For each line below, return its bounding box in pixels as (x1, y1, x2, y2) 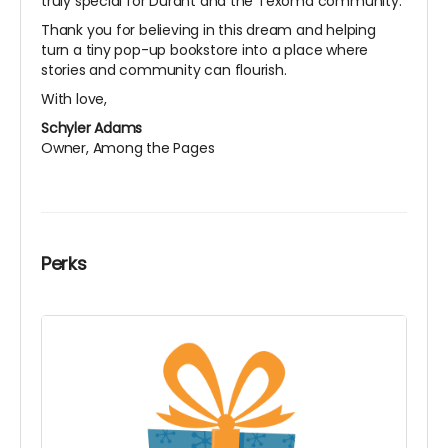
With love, (41, 89, 107, 110)
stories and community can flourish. (41, 60, 287, 81)
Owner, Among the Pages (41, 138, 215, 159)
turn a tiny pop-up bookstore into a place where (41, 40, 369, 61)
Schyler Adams (41, 118, 143, 139)
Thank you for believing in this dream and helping (41, 20, 376, 41)
